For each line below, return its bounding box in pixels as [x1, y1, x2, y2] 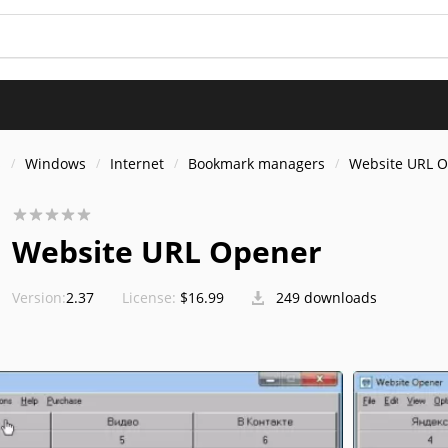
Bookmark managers [188, 154, 325, 173]
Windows [25, 154, 86, 173]
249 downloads [272, 288, 377, 307]
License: [122, 288, 176, 307]
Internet [110, 154, 164, 173]
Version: [12, 288, 66, 307]
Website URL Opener [12, 231, 322, 272]
